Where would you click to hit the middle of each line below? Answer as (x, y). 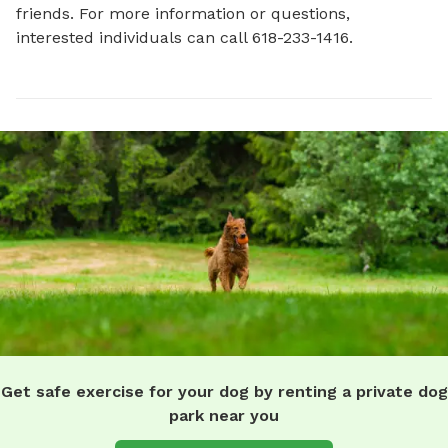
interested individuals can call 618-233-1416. (184, 37)
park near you (224, 415)
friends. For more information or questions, (183, 13)
